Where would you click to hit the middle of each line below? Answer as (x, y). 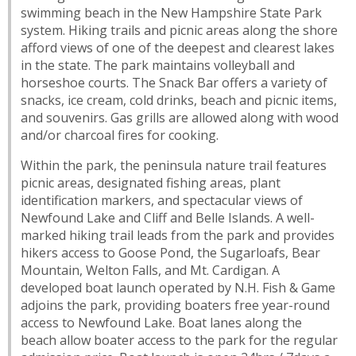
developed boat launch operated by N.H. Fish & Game (178, 287)
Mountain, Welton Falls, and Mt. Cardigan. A (151, 270)
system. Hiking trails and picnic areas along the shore (180, 30)
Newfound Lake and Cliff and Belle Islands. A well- (168, 217)
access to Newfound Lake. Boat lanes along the (162, 322)
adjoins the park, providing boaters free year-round (176, 305)
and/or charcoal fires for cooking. (120, 135)
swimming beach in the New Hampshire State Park (172, 12)
